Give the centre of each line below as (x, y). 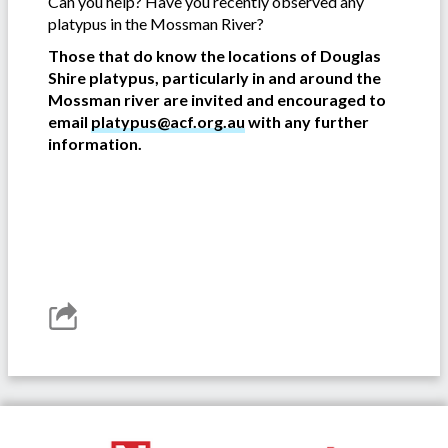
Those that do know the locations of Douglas (214, 55)
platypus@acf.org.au (168, 121)
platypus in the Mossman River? (157, 23)
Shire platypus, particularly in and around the (214, 77)
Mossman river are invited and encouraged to (217, 99)
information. (95, 143)
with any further (307, 121)
